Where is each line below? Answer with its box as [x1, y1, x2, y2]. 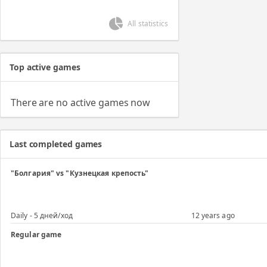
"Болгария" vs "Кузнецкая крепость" [11, 167, 149, 178]
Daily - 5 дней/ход [11, 210, 73, 221]
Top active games [10, 61, 80, 73]
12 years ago [191, 210, 235, 221]
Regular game [11, 229, 62, 240]
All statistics [128, 18, 168, 29]
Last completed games [10, 138, 103, 150]
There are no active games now [11, 95, 151, 109]
